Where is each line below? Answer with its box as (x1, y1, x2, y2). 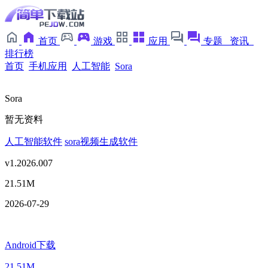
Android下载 (5, 240, 56, 250)
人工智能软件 (5, 136, 62, 147)
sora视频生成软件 (65, 136, 138, 147)
